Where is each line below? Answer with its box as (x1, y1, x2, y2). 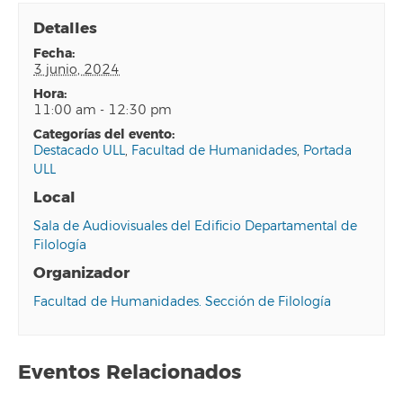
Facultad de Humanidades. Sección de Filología (33, 293, 332, 309)
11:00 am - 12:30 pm (33, 102, 173, 118)
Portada (303, 142, 353, 158)
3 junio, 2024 (33, 61, 121, 77)
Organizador (33, 262, 130, 283)
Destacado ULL (33, 142, 126, 158)
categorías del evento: (42, 125, 175, 143)
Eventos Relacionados (18, 358, 241, 386)
